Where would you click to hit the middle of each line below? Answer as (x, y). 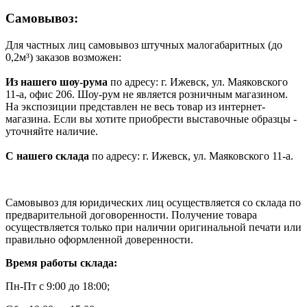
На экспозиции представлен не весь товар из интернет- (135, 106)
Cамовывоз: (42, 18)
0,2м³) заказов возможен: (63, 57)
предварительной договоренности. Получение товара (131, 214)
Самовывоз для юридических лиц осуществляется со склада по (153, 202)
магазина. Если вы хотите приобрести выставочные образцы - (151, 119)
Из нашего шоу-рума (57, 82)
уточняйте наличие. (52, 131)
